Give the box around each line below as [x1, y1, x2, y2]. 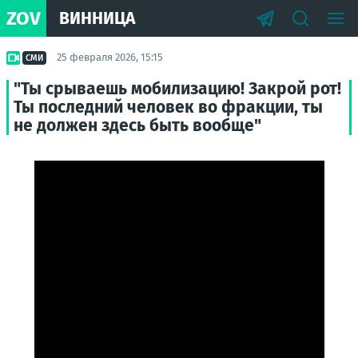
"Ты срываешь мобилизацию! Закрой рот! [14, 78, 341, 99]
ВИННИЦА [59, 7, 135, 29]
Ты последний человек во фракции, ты [14, 97, 323, 117]
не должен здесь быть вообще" [14, 115, 261, 136]
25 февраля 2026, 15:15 [57, 51, 163, 63]
